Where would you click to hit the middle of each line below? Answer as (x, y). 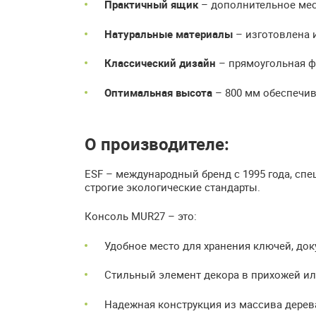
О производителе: (157, 144)
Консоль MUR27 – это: (141, 216)
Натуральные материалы (169, 34)
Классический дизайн (160, 63)
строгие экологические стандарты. (172, 187)
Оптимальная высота (158, 92)
